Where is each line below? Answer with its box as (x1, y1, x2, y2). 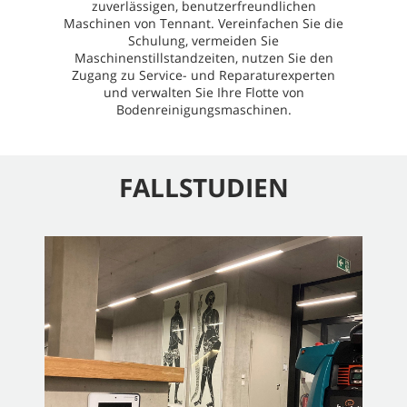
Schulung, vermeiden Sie (128, 31, 279, 49)
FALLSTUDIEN (118, 169, 289, 204)
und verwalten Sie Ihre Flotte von (103, 83, 304, 101)
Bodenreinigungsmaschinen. (115, 100, 292, 118)
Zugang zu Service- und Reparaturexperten (72, 65, 335, 84)
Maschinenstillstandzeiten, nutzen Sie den (74, 48, 333, 66)
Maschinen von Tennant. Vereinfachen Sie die (64, 14, 343, 32)
